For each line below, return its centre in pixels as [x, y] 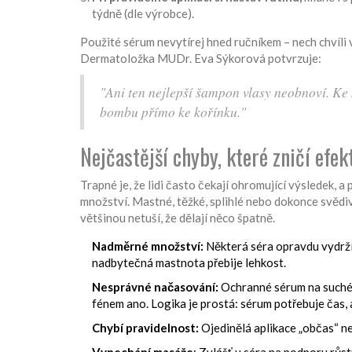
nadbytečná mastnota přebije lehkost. [189, 263]
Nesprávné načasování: [155, 287]
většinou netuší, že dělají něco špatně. [178, 218]
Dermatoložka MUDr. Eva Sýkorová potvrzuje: [201, 59]
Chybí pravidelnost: [145, 328]
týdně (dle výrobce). [143, 14]
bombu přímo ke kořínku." [173, 112]
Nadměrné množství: [148, 246]
